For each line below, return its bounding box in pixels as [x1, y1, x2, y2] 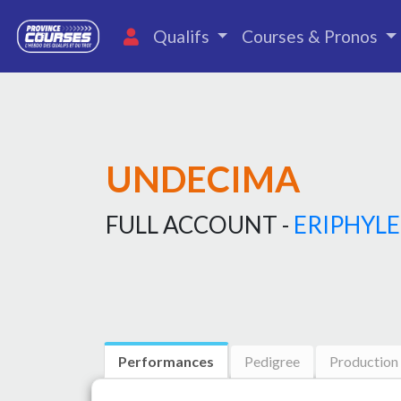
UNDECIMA [106, 158, 300, 200]
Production [329, 353, 398, 370]
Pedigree [244, 353, 300, 370]
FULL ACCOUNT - [106, 210, 294, 239]
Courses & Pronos [242, 25, 382, 47]
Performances [118, 353, 214, 370]
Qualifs [152, 25, 213, 47]
